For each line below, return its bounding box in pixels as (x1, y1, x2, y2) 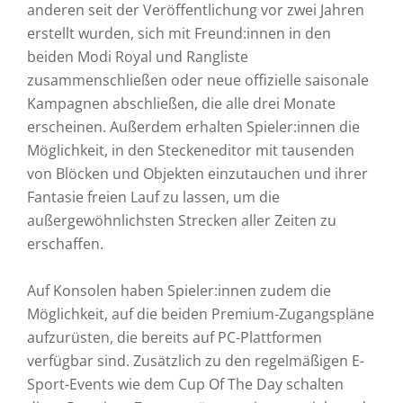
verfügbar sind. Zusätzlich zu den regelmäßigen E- (27, 351, 364, 371)
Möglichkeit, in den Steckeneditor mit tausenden (27, 140, 354, 160)
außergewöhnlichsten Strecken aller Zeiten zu (27, 210, 336, 230)
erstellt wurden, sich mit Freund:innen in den (27, 23, 331, 43)
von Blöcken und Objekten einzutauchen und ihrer (27, 164, 368, 184)
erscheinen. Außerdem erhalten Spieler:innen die (27, 117, 360, 137)
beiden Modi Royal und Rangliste (27, 47, 248, 67)
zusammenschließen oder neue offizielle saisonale (27, 70, 369, 90)
